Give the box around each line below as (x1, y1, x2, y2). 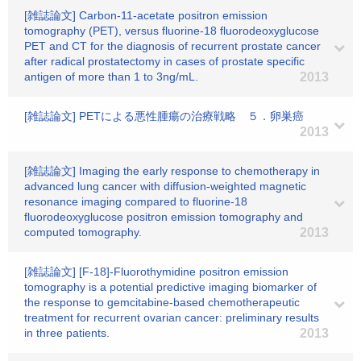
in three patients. (24, 326, 110, 339)
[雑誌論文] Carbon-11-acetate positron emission (24, 9, 268, 22)
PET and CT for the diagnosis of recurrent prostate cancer (24, 39, 321, 52)
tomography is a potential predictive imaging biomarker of (24, 280, 317, 293)
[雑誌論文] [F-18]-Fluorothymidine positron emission (24, 265, 288, 278)
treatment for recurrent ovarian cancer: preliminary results (24, 311, 319, 324)
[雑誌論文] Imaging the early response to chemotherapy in (24, 164, 320, 177)
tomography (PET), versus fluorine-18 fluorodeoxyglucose (24, 24, 319, 37)
